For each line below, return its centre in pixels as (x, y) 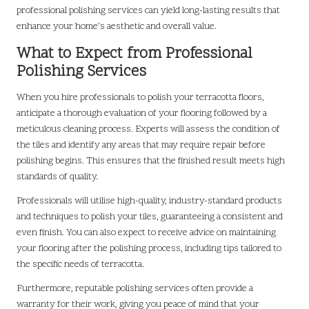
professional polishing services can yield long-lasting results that (148, 10)
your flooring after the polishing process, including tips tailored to (149, 248)
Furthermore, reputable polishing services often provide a (135, 288)
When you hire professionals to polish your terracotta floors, (140, 97)
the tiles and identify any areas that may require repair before (141, 145)
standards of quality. (57, 177)
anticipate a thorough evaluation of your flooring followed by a (142, 113)
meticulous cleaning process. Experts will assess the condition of (148, 129)
